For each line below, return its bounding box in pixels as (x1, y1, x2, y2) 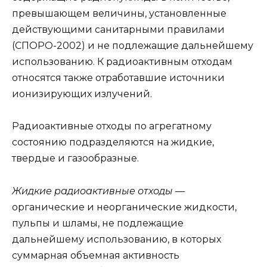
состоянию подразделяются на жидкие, (12, 136, 214, 148)
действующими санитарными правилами (12, 24, 225, 36)
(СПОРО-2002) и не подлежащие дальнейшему (12, 40, 253, 52)
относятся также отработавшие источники (12, 72, 225, 84)
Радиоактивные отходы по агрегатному (12, 120, 212, 132)
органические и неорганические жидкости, (12, 201, 237, 213)
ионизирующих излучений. (12, 88, 152, 100)
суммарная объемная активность (12, 249, 179, 261)
